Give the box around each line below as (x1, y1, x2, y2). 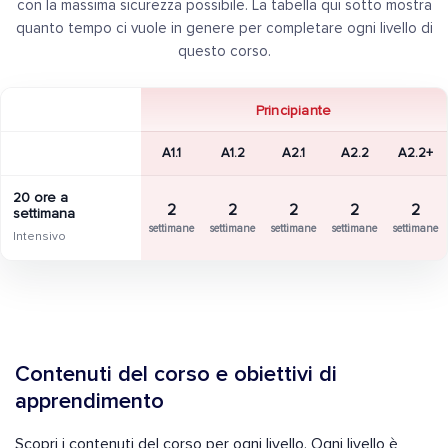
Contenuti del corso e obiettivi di (15, 361, 337, 389)
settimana (13, 205, 75, 223)
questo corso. (177, 42, 271, 61)
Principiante (255, 102, 332, 120)
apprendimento (15, 388, 164, 416)
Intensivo (13, 229, 66, 245)
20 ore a (13, 189, 68, 207)
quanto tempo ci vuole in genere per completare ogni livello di (15, 19, 433, 38)
